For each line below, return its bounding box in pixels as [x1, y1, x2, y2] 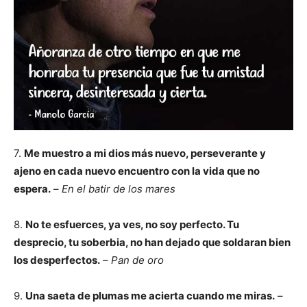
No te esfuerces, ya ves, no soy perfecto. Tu [25, 218, 239, 231]
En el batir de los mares [62, 182, 175, 195]
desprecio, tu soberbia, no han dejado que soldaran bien [14, 236, 291, 249]
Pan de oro [108, 254, 164, 267]
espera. [14, 182, 51, 195]
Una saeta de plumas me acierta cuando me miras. [25, 289, 275, 302]
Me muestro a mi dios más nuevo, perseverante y [24, 147, 266, 160]
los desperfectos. [14, 254, 100, 267]
